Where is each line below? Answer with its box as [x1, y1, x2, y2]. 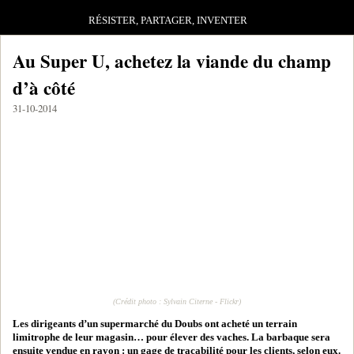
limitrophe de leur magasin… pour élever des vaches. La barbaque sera [13, 332, 330, 343]
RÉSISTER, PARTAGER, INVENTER [88, 15, 248, 26]
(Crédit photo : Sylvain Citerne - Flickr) [113, 297, 241, 306]
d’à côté [13, 74, 75, 101]
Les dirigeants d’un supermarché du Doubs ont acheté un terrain [13, 318, 297, 330]
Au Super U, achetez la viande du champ [13, 47, 331, 74]
